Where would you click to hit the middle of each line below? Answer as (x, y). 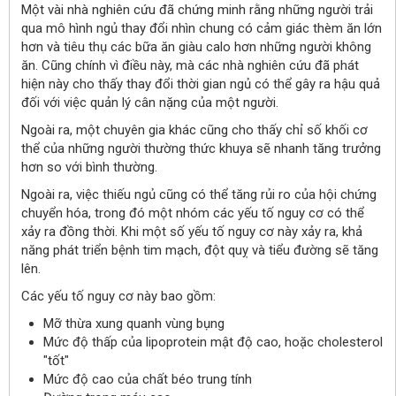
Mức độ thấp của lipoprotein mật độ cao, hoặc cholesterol (213, 342)
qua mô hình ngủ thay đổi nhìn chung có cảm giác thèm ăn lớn (202, 28)
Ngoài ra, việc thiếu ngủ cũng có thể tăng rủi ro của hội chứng (199, 194)
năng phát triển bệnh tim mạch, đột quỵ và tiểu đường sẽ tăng (200, 250)
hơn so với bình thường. (89, 167)
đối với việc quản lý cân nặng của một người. (150, 102)
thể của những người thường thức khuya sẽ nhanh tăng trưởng (201, 148)
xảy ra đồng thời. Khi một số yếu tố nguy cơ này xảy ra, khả (192, 231)
